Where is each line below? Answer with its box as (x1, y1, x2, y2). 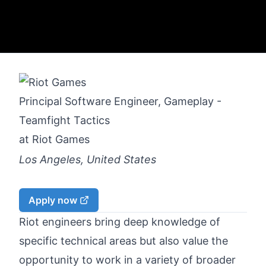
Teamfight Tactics (19, 113, 110, 126)
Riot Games (32, 132, 90, 145)
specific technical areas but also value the (19, 235, 228, 247)
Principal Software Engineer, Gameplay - (19, 94, 221, 107)
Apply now (28, 194, 77, 206)
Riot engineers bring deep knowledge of (19, 216, 220, 228)
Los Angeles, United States (19, 153, 156, 166)
